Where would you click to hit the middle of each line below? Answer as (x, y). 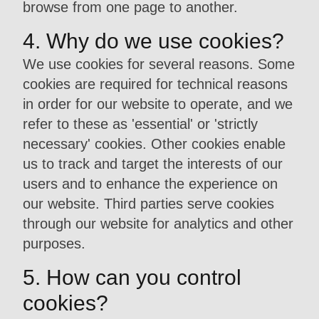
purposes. (54, 244)
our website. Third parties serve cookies (148, 204)
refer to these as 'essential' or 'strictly (140, 124)
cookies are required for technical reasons (155, 84)
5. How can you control (132, 277)
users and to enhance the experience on (150, 184)
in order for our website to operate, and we (158, 104)
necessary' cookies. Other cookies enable (154, 144)
